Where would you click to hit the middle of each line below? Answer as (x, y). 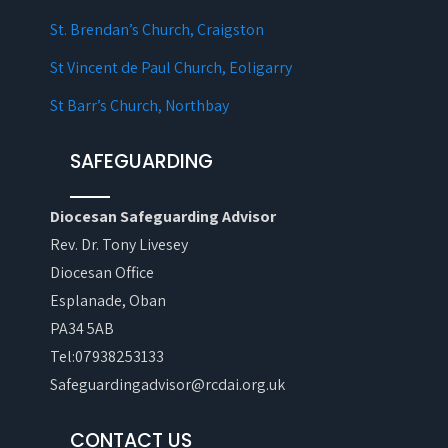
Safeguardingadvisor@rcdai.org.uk (167, 384)
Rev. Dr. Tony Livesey (119, 244)
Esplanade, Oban (108, 300)
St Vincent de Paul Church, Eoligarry (171, 67)
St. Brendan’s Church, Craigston (157, 29)
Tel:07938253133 (107, 356)
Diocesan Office (102, 272)
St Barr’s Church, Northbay (139, 105)
